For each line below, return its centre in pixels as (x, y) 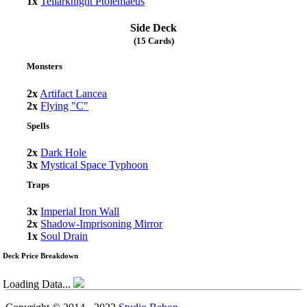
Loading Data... (38, 284)
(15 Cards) (153, 41)
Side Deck (153, 28)
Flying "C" (65, 106)
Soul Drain (64, 236)
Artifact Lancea (74, 93)
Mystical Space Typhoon (95, 164)
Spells (38, 125)
